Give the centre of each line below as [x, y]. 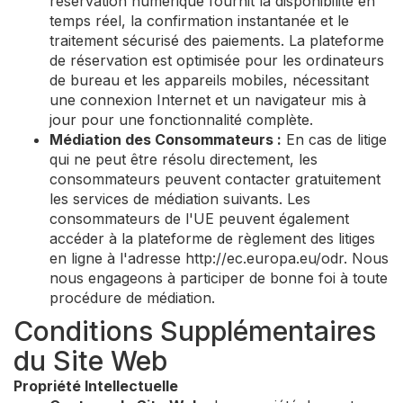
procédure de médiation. [132, 298]
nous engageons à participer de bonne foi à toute [219, 278]
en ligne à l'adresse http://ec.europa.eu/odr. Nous [219, 258]
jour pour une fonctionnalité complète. [181, 120]
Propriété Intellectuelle [96, 386]
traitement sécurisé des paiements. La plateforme [217, 40]
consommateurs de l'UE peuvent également [199, 219]
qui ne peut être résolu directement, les [184, 159]
